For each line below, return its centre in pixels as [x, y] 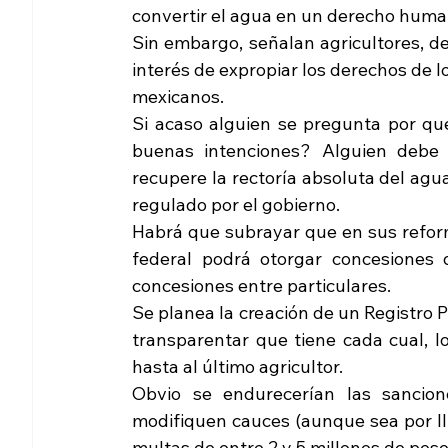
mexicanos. [178, 97]
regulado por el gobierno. [236, 205]
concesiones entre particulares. [263, 286]
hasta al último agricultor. [239, 367]
